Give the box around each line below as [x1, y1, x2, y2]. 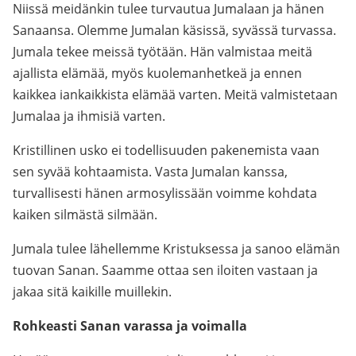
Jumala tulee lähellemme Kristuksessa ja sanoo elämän [13, 240, 340, 257]
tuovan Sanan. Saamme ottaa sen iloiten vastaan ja [13, 261, 318, 279]
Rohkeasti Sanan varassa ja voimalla [13, 317, 247, 335]
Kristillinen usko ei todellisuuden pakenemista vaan [13, 141, 319, 159]
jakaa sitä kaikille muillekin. [13, 283, 172, 300]
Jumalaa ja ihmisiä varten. [13, 107, 165, 125]
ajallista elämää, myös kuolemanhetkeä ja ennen [13, 64, 302, 82]
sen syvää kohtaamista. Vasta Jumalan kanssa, [13, 163, 288, 180]
